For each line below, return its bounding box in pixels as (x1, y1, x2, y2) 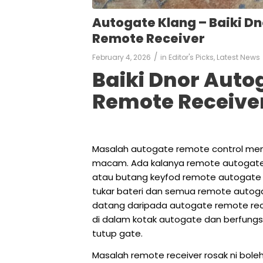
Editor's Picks (168, 52, 214, 62)
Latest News (217, 52, 260, 62)
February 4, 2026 (92, 52, 151, 62)
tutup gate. (92, 227, 143, 240)
